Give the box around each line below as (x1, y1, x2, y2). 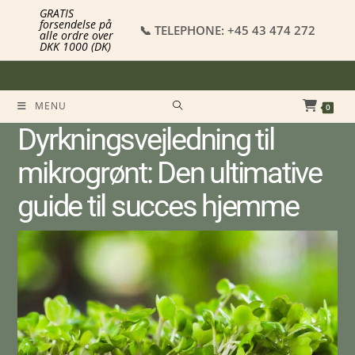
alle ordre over (40, 28, 114, 43)
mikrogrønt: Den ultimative (17, 155, 322, 190)
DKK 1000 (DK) (40, 39, 112, 54)
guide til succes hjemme (17, 189, 299, 223)
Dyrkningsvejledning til (17, 122, 274, 157)
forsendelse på (40, 17, 113, 32)
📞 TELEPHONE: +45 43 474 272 (139, 21, 315, 38)
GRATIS (40, 6, 74, 21)
